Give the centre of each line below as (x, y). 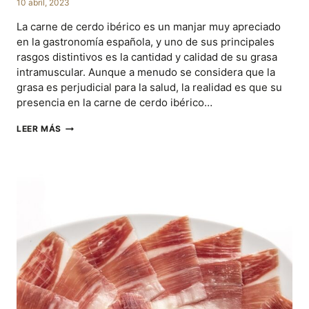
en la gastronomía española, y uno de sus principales (146, 42)
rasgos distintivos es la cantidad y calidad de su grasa (147, 57)
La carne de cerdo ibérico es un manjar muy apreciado (149, 27)
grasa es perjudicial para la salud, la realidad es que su (149, 88)
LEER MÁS (39, 129)
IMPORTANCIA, (94, 139)
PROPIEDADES (92, 176)
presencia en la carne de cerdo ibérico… (114, 103)
